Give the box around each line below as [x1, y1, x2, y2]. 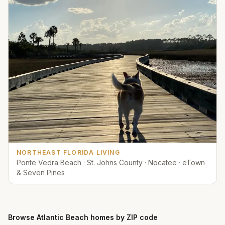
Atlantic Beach [37, 212, 88, 221]
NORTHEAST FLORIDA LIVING [17, 148, 120, 156]
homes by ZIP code [88, 212, 158, 221]
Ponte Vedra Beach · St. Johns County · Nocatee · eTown [17, 158, 205, 167]
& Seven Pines [17, 168, 65, 177]
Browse [8, 212, 37, 221]
